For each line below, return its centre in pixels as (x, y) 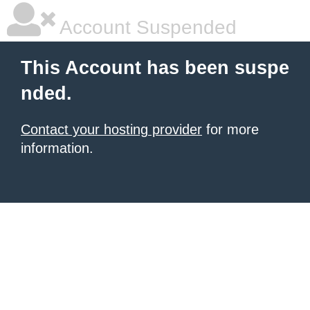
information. (57, 148)
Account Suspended (146, 27)
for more (230, 129)
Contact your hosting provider (111, 129)
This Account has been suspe (155, 68)
